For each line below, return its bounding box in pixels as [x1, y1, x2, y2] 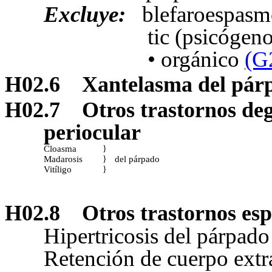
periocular [44, 120, 141, 145]
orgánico [161, 46, 245, 72]
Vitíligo [44, 164, 72, 175]
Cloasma [44, 143, 76, 154]
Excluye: [44, 1, 126, 27]
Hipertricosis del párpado [44, 223, 270, 248]
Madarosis [44, 154, 83, 165]
